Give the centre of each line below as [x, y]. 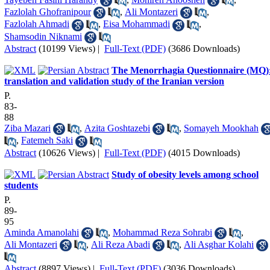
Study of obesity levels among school [185, 174]
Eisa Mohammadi [137, 24]
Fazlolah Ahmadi [37, 24]
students [21, 185]
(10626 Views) [67, 152]
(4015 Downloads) [204, 152]
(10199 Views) [67, 48]
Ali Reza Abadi [121, 244]
